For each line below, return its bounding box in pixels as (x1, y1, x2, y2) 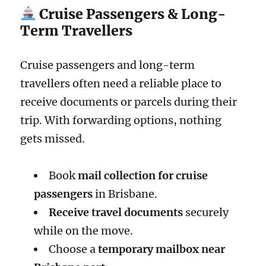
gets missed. (20, 131, 85, 145)
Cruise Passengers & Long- (36, 5, 226, 23)
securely (182, 205, 229, 220)
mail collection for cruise (77, 169, 208, 183)
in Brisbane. (92, 187, 157, 201)
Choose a (48, 242, 98, 256)
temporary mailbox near (97, 242, 225, 256)
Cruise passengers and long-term (20, 58, 195, 72)
